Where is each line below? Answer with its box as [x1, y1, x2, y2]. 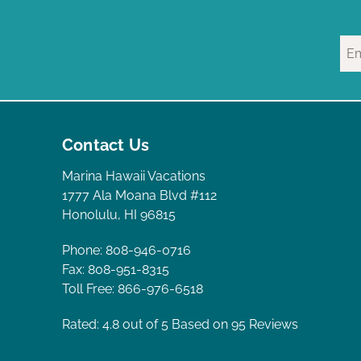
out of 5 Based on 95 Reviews [119, 317, 298, 333]
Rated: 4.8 [62, 317, 119, 333]
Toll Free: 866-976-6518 [62, 281, 203, 297]
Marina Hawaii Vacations [62, 168, 205, 185]
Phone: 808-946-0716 [62, 243, 191, 259]
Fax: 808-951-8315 [62, 262, 169, 278]
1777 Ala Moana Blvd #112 [62, 188, 217, 204]
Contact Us [62, 135, 149, 156]
